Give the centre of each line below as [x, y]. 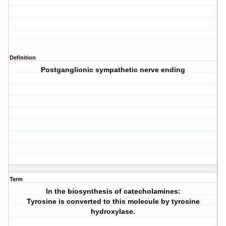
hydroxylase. [113, 212]
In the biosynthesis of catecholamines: [113, 191]
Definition [23, 58]
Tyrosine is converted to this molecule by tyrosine [113, 202]
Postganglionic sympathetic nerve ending [113, 70]
